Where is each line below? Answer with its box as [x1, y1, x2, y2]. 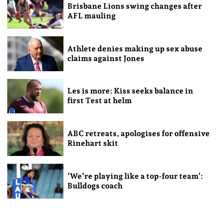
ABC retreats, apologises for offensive [67, 129, 210, 139]
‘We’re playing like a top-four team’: [67, 171, 203, 181]
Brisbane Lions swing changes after [67, 1, 202, 11]
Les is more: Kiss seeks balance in [67, 86, 193, 96]
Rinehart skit [67, 139, 118, 148]
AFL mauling [67, 11, 116, 20]
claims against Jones [67, 53, 144, 63]
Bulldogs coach [67, 181, 123, 191]
